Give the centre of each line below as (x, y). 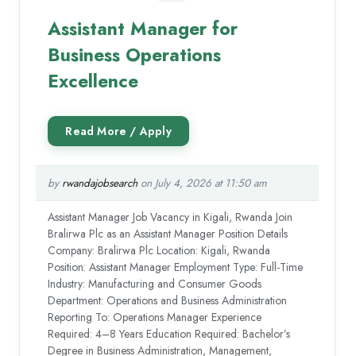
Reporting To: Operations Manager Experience (155, 317)
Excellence (93, 81)
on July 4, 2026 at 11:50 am (203, 184)
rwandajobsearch (100, 184)
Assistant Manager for (143, 29)
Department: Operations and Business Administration (168, 301)
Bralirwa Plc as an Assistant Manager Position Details (168, 234)
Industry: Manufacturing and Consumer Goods (155, 284)
